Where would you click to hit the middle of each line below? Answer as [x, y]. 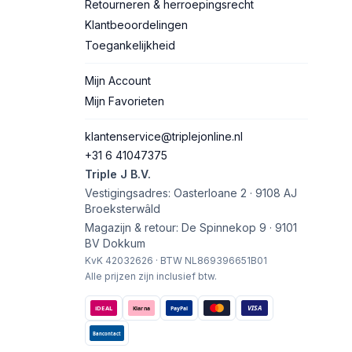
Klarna [141, 308]
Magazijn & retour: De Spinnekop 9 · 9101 [191, 227]
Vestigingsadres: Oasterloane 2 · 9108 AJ [191, 192]
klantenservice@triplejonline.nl [164, 136]
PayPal [179, 308]
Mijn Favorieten [125, 101]
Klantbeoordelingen [136, 24]
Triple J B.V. [118, 174]
